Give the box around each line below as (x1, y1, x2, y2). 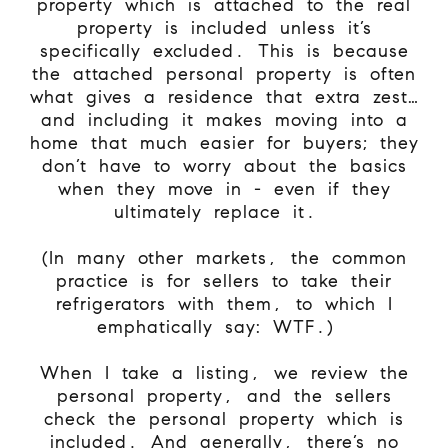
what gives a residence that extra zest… (29, 85, 419, 108)
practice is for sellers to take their (56, 269, 392, 292)
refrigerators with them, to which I (55, 292, 393, 315)
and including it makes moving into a (40, 108, 408, 131)
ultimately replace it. (113, 200, 317, 223)
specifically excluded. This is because (39, 39, 409, 62)
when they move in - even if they (57, 177, 391, 200)
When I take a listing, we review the (39, 361, 409, 384)
